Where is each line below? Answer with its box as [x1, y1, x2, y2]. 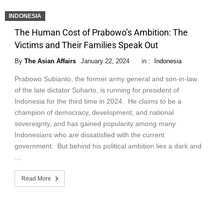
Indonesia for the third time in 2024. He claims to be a [15, 97, 182, 106]
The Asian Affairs [24, 57, 76, 65]
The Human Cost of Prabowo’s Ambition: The [15, 27, 188, 38]
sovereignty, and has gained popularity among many [15, 120, 176, 128]
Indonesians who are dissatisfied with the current [15, 131, 164, 139]
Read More [21, 175, 51, 182]
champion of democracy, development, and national [15, 109, 174, 117]
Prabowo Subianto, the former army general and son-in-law [15, 75, 197, 83]
